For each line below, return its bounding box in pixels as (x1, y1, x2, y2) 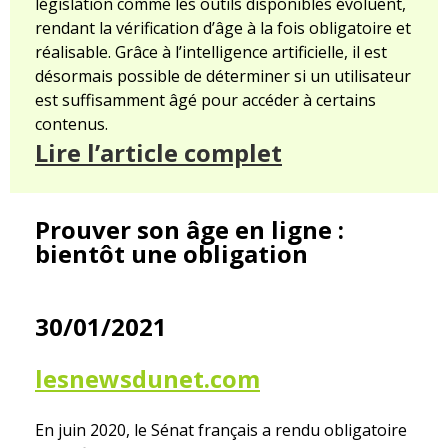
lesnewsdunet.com (35, 362, 260, 396)
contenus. (35, 113, 108, 136)
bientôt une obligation (35, 237, 308, 271)
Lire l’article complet (35, 136, 282, 170)
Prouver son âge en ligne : (35, 213, 344, 247)
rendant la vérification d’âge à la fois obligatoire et (35, 17, 411, 40)
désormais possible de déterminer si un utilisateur (35, 65, 411, 88)
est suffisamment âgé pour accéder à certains (35, 89, 376, 112)
